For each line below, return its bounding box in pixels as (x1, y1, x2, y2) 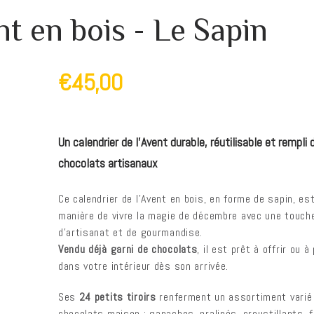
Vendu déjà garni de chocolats (57, 242, 198, 257)
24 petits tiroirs (78, 289, 156, 304)
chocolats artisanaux (57, 155, 158, 171)
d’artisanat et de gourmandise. (57, 225, 203, 240)
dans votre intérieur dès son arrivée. (57, 259, 229, 273)
